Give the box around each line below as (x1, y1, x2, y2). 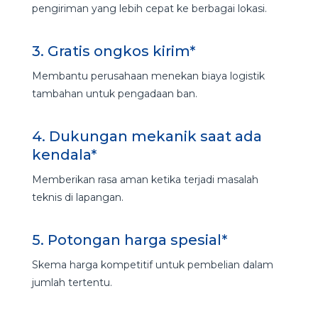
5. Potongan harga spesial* (31, 231, 227, 248)
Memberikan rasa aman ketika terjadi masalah (31, 172, 258, 186)
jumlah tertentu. (31, 275, 112, 289)
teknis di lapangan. (31, 190, 124, 204)
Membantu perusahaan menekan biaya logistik (31, 69, 265, 82)
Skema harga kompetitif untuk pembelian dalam (31, 258, 273, 271)
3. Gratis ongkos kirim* (31, 42, 195, 60)
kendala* (31, 146, 97, 163)
